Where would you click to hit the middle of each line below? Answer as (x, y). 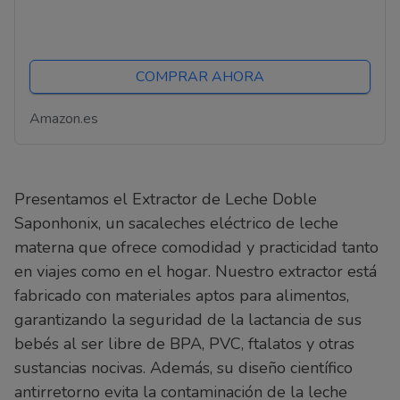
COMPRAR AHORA (200, 77)
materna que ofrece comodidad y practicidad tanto (196, 248)
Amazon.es (64, 119)
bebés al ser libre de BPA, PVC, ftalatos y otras (184, 344)
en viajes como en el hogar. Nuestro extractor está (196, 272)
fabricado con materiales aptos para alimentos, (182, 296)
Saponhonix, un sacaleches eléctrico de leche (176, 224)
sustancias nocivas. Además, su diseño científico (183, 368)
